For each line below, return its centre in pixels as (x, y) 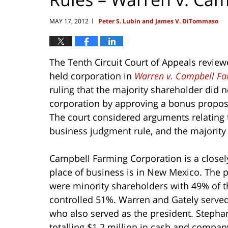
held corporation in (92, 76)
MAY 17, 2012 (69, 21)
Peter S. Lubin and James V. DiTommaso (158, 21)
